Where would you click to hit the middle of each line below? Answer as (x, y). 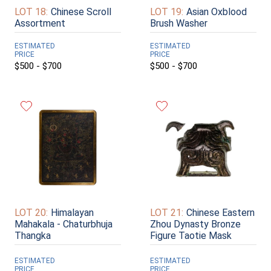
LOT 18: (31, 12)
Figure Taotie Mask (191, 235)
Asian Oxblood (217, 12)
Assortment (40, 24)
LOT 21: (167, 212)
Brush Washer (179, 24)
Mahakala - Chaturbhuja (64, 224)
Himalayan (72, 212)
